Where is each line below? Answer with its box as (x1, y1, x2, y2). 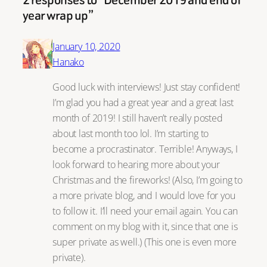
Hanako (52, 54, 85, 69)
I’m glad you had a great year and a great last (52, 95, 234, 110)
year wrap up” (23, 5, 94, 24)
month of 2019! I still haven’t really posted (52, 111, 223, 125)
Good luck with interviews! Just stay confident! (52, 80, 241, 94)
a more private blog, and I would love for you (52, 188, 235, 203)
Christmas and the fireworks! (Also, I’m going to (52, 173, 243, 187)
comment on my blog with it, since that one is (52, 219, 238, 234)
